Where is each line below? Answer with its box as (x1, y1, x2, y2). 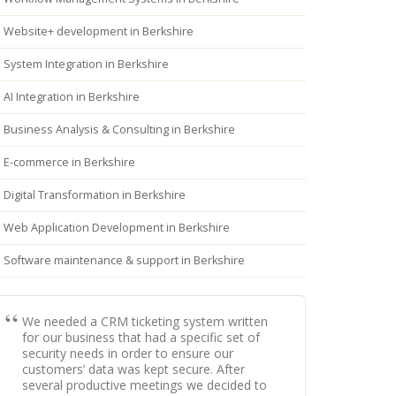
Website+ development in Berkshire (4, 24, 194, 39)
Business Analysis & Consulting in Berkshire (4, 122, 235, 137)
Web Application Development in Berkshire (4, 220, 230, 235)
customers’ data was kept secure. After (22, 361, 245, 377)
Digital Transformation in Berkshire (4, 187, 186, 202)
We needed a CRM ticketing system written (22, 313, 268, 330)
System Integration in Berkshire (4, 57, 169, 72)
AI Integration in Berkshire (4, 89, 140, 104)
